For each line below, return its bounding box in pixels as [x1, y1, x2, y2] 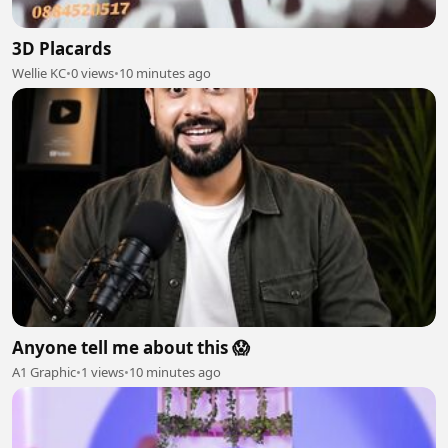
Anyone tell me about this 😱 [12, 335, 250, 359]
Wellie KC [12, 64, 66, 83]
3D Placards [12, 37, 111, 61]
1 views [81, 362, 124, 381]
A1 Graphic [12, 362, 76, 381]
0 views [71, 64, 114, 83]
